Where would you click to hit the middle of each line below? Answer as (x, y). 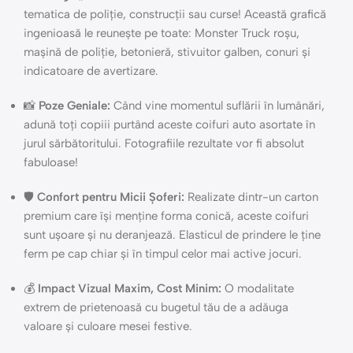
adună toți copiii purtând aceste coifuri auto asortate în (169, 124)
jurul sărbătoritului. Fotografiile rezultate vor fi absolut (164, 143)
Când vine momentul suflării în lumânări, (217, 106)
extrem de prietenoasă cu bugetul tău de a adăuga (156, 307)
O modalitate (258, 288)
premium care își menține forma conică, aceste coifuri (166, 216)
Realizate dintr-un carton (251, 197)
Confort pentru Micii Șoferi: (111, 197)
